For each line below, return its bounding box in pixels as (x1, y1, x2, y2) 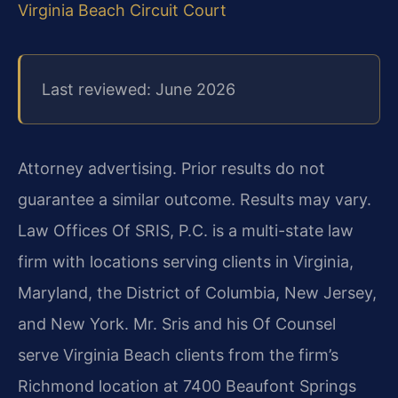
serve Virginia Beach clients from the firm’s (18, 346, 338, 365)
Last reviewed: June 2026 (42, 80, 235, 99)
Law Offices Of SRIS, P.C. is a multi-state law (18, 221, 354, 241)
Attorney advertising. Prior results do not (18, 159, 325, 179)
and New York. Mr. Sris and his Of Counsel (18, 314, 336, 334)
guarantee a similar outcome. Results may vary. (18, 190, 371, 210)
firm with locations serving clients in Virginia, (18, 252, 354, 272)
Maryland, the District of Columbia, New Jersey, (18, 283, 377, 303)
